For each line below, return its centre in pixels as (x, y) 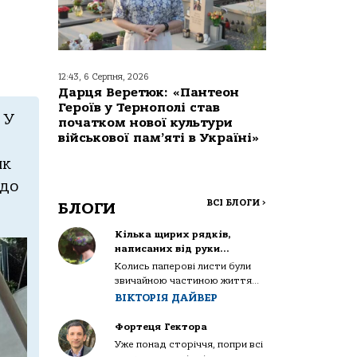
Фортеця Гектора (161, 326)
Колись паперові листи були (183, 266)
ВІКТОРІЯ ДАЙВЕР (167, 297)
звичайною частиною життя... (187, 280)
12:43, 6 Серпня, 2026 (104, 76)
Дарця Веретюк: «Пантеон (149, 92)
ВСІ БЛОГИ (234, 202)
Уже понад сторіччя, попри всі (189, 344)
